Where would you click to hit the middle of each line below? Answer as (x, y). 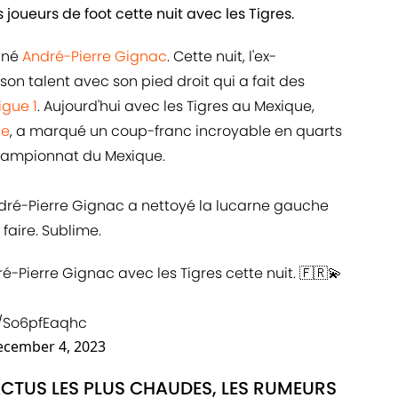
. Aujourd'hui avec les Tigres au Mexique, (176, 107)
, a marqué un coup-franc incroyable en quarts (176, 131)
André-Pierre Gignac (93, 57)
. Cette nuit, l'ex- (222, 57)
